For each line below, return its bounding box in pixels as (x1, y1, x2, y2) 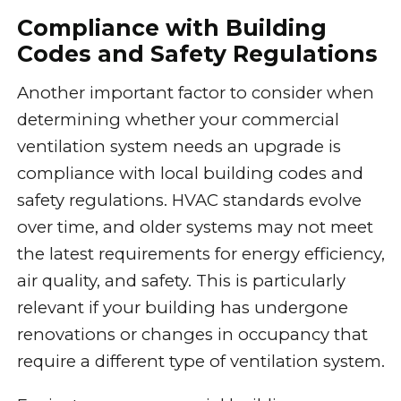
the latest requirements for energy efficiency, (16, 243, 385, 265)
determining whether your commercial (16, 109, 339, 131)
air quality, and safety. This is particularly (16, 270, 346, 292)
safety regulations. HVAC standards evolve (16, 190, 362, 211)
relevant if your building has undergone (16, 297, 348, 319)
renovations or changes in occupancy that (16, 324, 368, 346)
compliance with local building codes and (16, 163, 363, 184)
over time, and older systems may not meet (16, 217, 373, 238)
